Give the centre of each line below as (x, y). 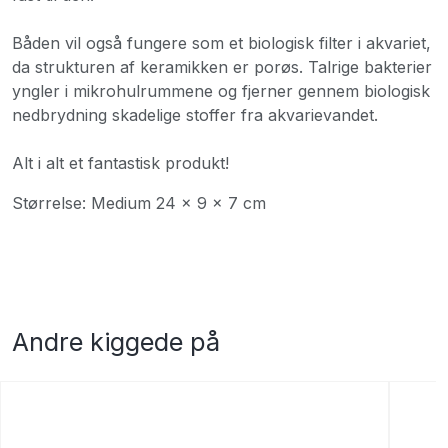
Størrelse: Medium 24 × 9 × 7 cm (139, 202)
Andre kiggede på (116, 341)
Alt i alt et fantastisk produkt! (120, 162)
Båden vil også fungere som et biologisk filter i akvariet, (221, 42)
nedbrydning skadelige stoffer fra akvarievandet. (195, 114)
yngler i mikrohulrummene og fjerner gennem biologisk (221, 90)
